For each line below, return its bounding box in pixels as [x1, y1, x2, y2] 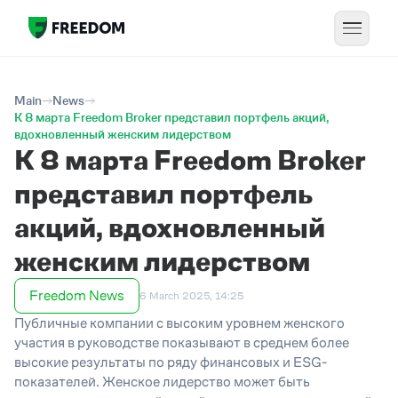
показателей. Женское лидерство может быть [14, 374, 310, 389]
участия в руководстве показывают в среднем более [14, 335, 349, 350]
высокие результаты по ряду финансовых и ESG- [14, 354, 327, 370]
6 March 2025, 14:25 [139, 290, 243, 302]
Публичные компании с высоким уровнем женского [14, 315, 345, 330]
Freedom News [29, 288, 124, 303]
